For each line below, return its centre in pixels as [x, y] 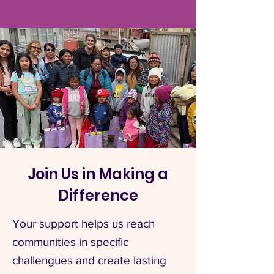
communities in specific [70, 242]
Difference [98, 195]
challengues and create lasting [89, 260]
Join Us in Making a [98, 174]
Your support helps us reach [83, 224]
